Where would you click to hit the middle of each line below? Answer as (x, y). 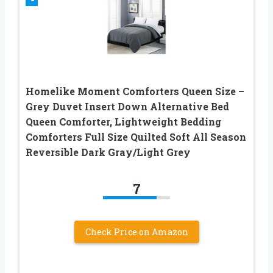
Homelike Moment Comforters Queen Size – (135, 91)
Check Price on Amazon (136, 232)
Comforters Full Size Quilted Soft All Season (136, 137)
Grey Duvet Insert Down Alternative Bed (127, 107)
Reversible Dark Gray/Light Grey (108, 152)
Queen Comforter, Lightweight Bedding (123, 122)
